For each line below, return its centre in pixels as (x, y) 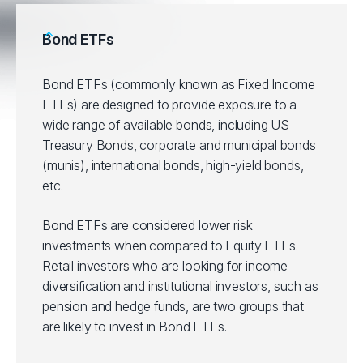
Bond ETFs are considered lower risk (147, 225)
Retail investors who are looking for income (165, 266)
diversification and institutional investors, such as (180, 286)
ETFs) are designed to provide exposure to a (170, 105)
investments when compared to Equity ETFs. (170, 246)
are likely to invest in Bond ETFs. (135, 327)
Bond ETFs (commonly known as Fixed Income (179, 84)
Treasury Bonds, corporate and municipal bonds (179, 145)
